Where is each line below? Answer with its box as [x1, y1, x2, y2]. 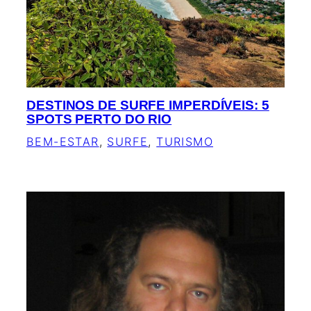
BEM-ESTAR [26, 135, 99, 149]
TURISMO [156, 135, 214, 149]
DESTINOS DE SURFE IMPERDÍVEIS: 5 [26, 98, 269, 113]
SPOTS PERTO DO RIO [26, 112, 172, 127]
